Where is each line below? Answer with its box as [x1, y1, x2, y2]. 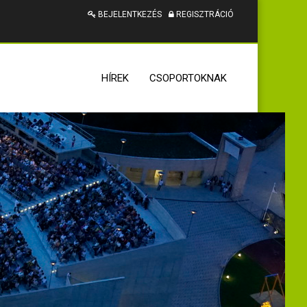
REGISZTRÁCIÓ [174, 10, 234, 19]
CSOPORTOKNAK [149, 72, 227, 84]
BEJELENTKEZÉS [96, 10, 162, 19]
